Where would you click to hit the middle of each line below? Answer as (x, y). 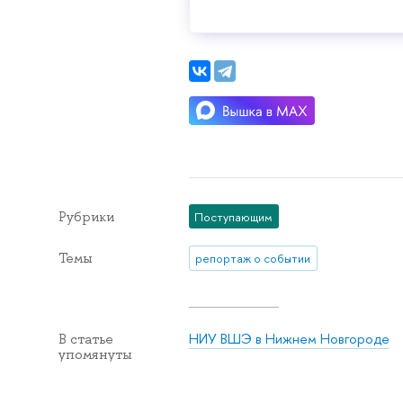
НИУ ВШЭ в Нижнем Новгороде (289, 338)
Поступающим (234, 216)
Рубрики (86, 216)
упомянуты (95, 354)
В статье (85, 339)
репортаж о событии (253, 258)
